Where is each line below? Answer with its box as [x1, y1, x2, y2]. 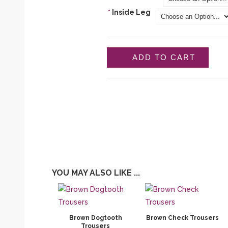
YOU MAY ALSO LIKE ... [52, 168, 140, 178]
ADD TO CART [132, 53, 195, 62]
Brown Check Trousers [146, 214, 219, 221]
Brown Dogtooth [69, 214, 122, 221]
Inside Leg [112, 8, 151, 16]
